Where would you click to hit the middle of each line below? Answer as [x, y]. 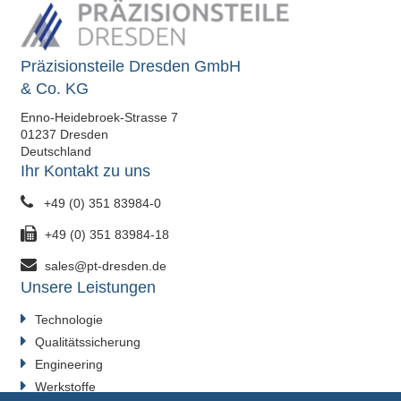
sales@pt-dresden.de [105, 266]
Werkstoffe [65, 387]
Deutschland [55, 151]
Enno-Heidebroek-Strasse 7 [99, 117]
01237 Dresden [64, 134]
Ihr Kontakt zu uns [85, 171]
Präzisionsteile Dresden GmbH [130, 66]
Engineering [68, 364]
